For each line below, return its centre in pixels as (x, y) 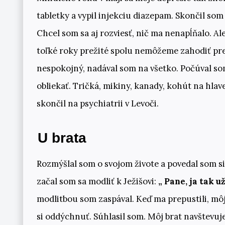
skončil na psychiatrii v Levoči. (97, 103)
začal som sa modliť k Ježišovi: (97, 181)
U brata (62, 138)
